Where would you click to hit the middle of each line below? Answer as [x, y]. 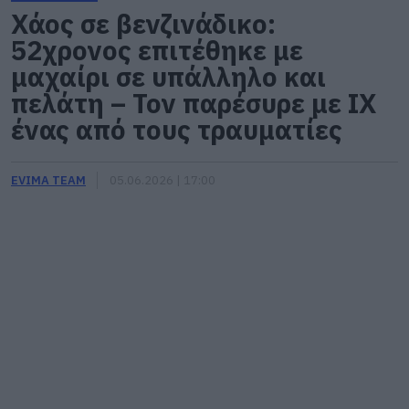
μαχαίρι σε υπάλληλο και [168, 77]
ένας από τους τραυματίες [177, 130]
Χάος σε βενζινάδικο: [143, 24]
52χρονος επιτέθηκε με [157, 50]
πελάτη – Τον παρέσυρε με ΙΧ [194, 103]
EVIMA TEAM [48, 180]
